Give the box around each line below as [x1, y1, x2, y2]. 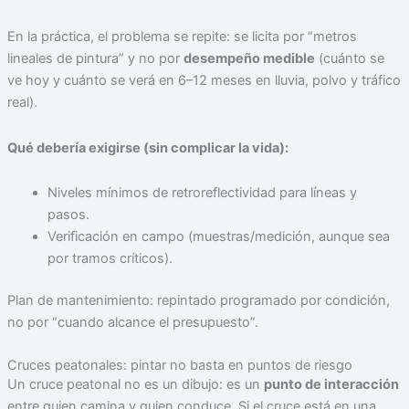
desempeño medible [183, 50, 315, 68]
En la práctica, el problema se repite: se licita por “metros [6, 28, 357, 46]
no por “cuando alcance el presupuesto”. [6, 314, 258, 331]
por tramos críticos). [47, 250, 173, 267]
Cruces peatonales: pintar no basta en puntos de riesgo [6, 356, 352, 373]
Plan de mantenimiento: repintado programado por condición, [6, 292, 390, 309]
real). [6, 94, 37, 111]
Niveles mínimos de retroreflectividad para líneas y [47, 184, 357, 202]
